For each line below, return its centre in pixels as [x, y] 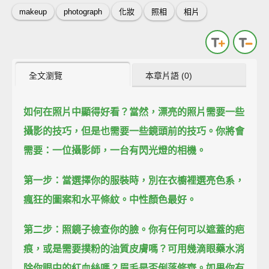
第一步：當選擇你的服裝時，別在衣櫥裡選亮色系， [134, 180]
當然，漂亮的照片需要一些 [187, 112]
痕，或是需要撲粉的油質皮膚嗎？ [96, 249]
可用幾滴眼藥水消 [206, 249]
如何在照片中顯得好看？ [77, 112]
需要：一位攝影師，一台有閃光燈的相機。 [115, 150]
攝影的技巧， [53, 131]
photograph [83, 12]
